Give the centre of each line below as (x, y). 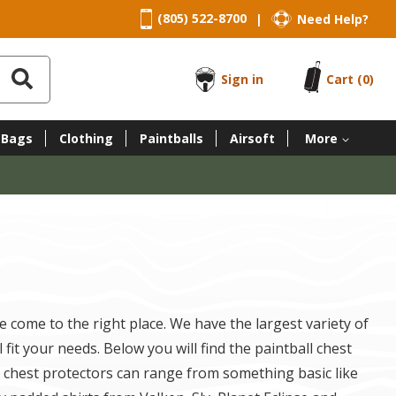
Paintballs (171, 138)
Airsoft (252, 138)
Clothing (86, 138)
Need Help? (333, 19)
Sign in (242, 79)
